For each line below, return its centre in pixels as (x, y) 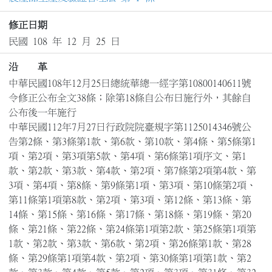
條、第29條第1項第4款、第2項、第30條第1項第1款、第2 (130, 258)
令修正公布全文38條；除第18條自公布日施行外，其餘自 (130, 97)
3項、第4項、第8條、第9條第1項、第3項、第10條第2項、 (132, 185)
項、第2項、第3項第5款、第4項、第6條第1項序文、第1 (127, 156)
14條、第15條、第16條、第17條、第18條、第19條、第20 (130, 214)
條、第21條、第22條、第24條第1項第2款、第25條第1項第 (132, 229)
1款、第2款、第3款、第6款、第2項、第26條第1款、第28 (130, 243)
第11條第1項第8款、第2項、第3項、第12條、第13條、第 (130, 199)
